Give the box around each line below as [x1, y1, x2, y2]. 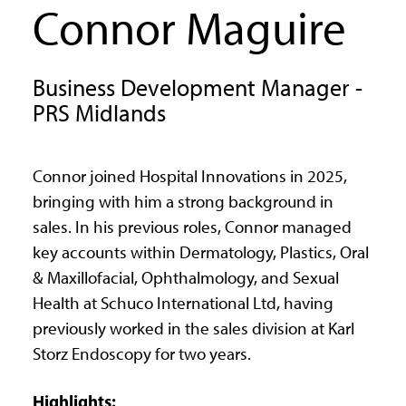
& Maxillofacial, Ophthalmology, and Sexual [32, 267, 339, 289]
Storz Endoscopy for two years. [32, 343, 251, 365]
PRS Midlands [32, 100, 166, 128]
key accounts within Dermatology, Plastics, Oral [32, 242, 369, 264]
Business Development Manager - [32, 74, 362, 102]
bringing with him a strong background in [32, 191, 333, 213]
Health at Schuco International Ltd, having [32, 293, 333, 314]
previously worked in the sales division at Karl [32, 318, 354, 340]
